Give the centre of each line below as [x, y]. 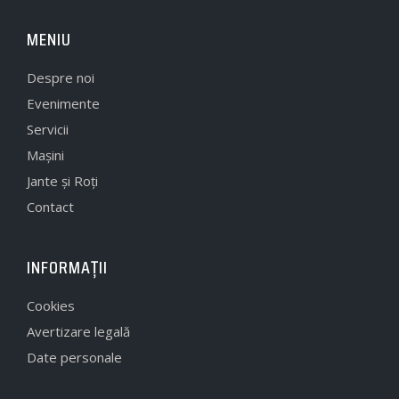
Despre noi [61, 77]
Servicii [48, 129]
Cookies [51, 305]
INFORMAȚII [67, 267]
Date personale [74, 357]
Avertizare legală [78, 331]
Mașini [45, 155]
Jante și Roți [62, 180]
